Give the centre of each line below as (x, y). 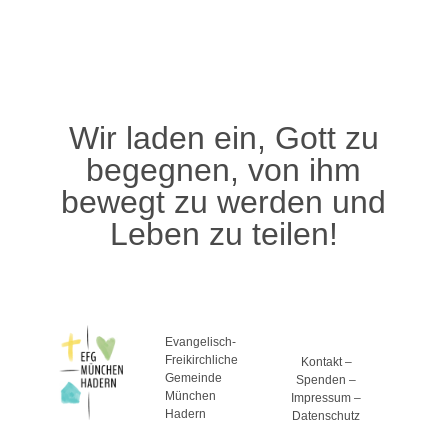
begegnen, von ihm (224, 169)
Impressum (321, 397)
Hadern (186, 413)
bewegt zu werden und (224, 201)
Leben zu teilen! (223, 233)
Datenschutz (326, 415)
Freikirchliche (202, 359)
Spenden (321, 379)
